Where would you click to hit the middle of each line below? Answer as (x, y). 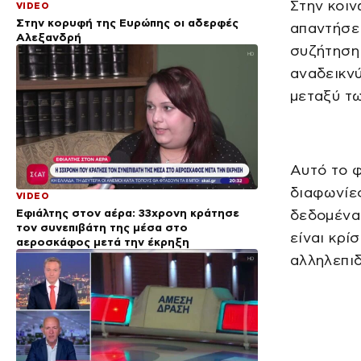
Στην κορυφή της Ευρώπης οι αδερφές (127, 22)
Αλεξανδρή (49, 37)
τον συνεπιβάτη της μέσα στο (102, 227)
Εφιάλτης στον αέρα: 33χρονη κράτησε (128, 212)
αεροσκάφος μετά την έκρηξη (103, 241)
